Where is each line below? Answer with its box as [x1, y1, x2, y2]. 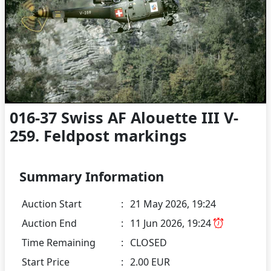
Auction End [22, 216, 77, 230]
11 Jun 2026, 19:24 [130, 216, 214, 230]
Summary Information [19, 167, 164, 185]
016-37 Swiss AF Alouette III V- [10, 106, 238, 128]
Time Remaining [22, 235, 96, 249]
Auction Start [22, 197, 82, 211]
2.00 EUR [130, 255, 170, 269]
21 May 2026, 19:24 [130, 197, 216, 211]
